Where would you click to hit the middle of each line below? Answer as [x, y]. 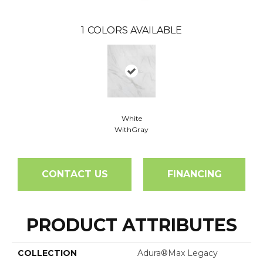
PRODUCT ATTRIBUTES [131, 225]
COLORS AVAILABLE [135, 30]
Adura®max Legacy [178, 253]
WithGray [131, 129]
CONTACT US [75, 174]
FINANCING [194, 174]
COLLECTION [47, 253]
